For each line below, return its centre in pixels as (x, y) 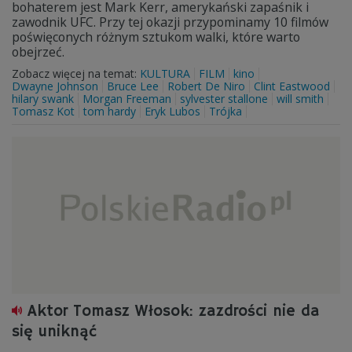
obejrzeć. (38, 52)
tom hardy (110, 111)
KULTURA (165, 73)
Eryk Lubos (172, 111)
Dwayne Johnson (55, 86)
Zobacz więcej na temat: (76, 73)
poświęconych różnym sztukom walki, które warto (156, 37)
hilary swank (43, 99)
